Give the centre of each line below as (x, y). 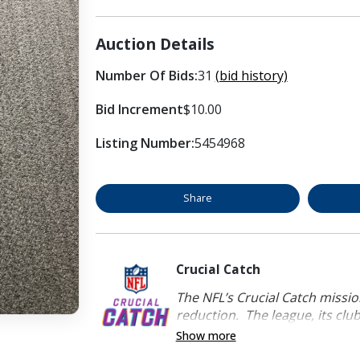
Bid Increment (139, 109)
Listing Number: (145, 143)
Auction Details (155, 43)
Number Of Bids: (146, 75)
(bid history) (251, 75)
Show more (206, 335)
